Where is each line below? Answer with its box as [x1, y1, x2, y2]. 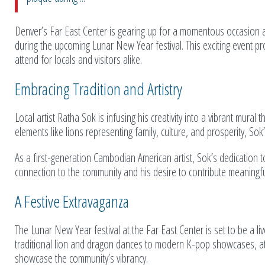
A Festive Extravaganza [15, 189, 129, 212]
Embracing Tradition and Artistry [15, 77, 182, 100]
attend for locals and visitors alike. [15, 51, 142, 67]
